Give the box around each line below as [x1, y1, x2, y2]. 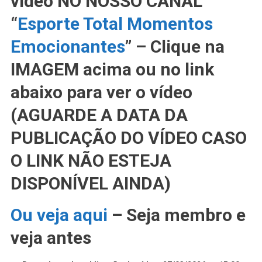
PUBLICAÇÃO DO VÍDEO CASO [10, 127, 247, 149]
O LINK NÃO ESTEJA [10, 150, 171, 171]
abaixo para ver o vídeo [10, 82, 192, 103]
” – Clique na [125, 36, 225, 57]
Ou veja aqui [10, 205, 112, 226]
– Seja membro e [111, 205, 246, 226]
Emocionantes [10, 36, 125, 57]
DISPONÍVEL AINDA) [10, 173, 171, 194]
